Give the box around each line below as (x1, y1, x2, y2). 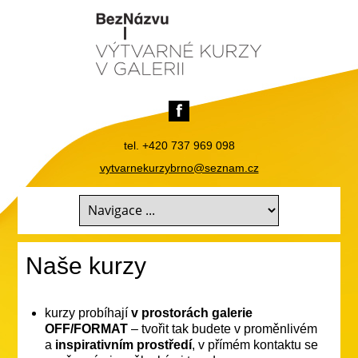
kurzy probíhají (45, 305, 132, 320)
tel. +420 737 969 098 (123, 139, 235, 152)
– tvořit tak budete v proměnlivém (128, 321, 318, 336)
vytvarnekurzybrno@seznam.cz (99, 161, 259, 174)
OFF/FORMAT (45, 321, 129, 336)
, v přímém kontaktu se (192, 337, 319, 352)
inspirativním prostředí (55, 337, 193, 352)
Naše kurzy (26, 252, 147, 279)
